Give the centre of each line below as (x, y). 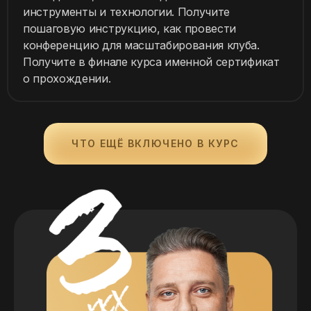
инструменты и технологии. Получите (127, 12)
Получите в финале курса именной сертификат (151, 62)
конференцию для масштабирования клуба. (141, 45)
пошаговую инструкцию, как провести (130, 29)
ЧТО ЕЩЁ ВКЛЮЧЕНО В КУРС (155, 144)
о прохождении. (67, 79)
